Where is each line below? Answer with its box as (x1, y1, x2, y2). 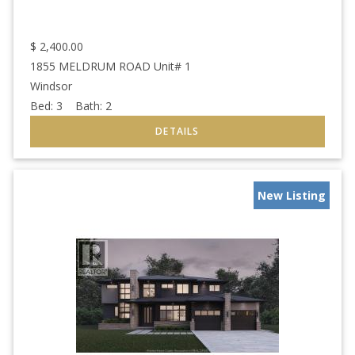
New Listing (258, 187, 326, 203)
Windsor (30, 78, 72, 94)
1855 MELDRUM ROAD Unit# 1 (30, 58, 191, 74)
